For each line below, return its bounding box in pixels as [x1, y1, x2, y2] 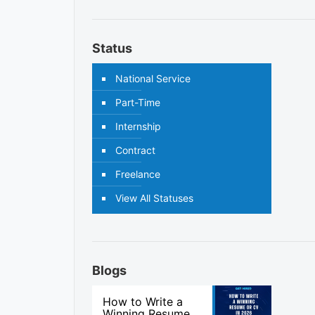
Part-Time [115, 96, 161, 108]
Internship [115, 120, 162, 132]
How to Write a [103, 295, 184, 309]
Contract [115, 144, 156, 156]
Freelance [115, 168, 161, 180]
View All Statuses [115, 192, 194, 204]
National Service [115, 72, 191, 84]
